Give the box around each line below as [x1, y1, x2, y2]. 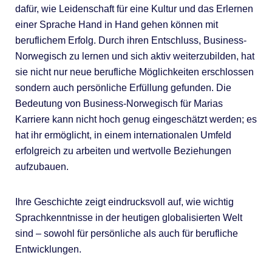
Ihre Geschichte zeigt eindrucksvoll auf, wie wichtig [15, 196, 234, 207]
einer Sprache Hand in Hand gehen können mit [15, 19, 218, 30]
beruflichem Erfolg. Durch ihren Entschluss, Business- [15, 35, 246, 46]
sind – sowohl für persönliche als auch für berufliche [15, 228, 238, 239]
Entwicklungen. [15, 243, 81, 254]
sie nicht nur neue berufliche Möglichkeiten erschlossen [15, 66, 254, 77]
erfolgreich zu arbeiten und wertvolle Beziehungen [15, 145, 231, 156]
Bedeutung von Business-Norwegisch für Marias [15, 98, 223, 109]
